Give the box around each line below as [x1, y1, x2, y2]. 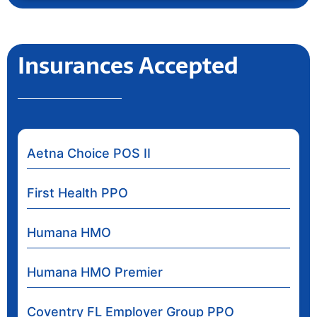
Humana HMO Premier [27, 264, 163, 279]
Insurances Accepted [18, 47, 238, 84]
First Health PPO [27, 185, 128, 200]
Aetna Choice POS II [27, 145, 151, 161]
